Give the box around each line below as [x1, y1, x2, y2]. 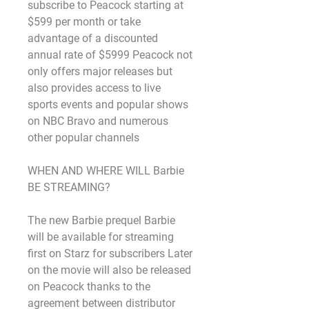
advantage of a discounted [28, 32, 158, 45]
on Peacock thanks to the [28, 280, 150, 293]
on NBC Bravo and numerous [28, 114, 168, 128]
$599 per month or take [28, 15, 141, 28]
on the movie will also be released [28, 263, 191, 277]
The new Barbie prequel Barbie [28, 214, 175, 227]
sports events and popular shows [28, 98, 188, 111]
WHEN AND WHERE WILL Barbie [28, 164, 184, 177]
